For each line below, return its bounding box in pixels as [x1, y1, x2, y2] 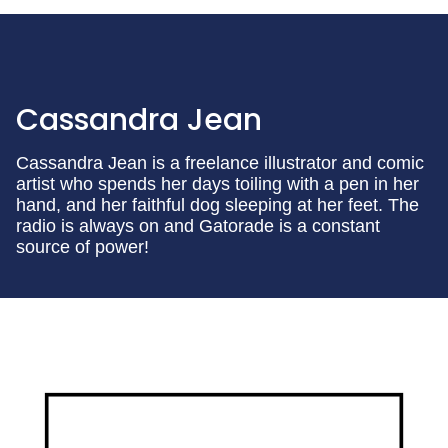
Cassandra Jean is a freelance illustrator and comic [16, 153, 424, 174]
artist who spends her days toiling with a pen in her [16, 174, 419, 195]
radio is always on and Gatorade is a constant [16, 216, 380, 237]
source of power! [16, 237, 149, 258]
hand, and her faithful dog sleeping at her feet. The [16, 195, 419, 216]
